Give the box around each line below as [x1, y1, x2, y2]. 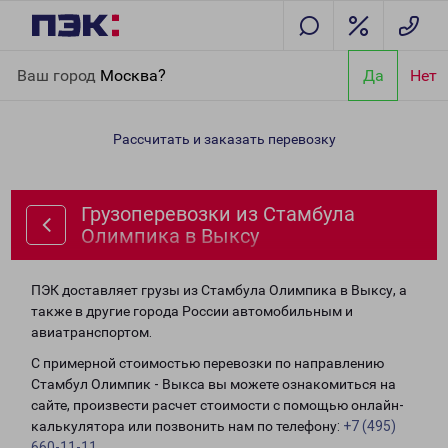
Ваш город [17, 65, 100, 85]
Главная [16, 54, 70, 70]
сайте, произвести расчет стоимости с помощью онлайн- [31, 397, 404, 413]
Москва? [100, 65, 166, 85]
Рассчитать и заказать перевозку [112, 131, 336, 147]
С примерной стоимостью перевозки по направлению [31, 355, 384, 371]
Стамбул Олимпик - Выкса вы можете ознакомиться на [31, 376, 396, 392]
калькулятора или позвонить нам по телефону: [31, 418, 343, 434]
